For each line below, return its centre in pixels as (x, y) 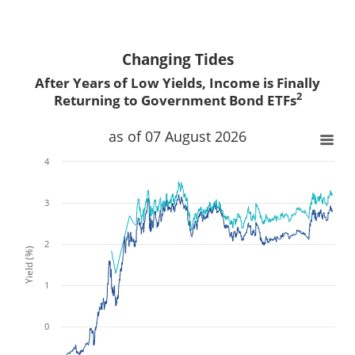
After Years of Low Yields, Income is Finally (177, 82)
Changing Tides (177, 59)
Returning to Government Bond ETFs (175, 100)
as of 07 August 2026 (177, 136)
